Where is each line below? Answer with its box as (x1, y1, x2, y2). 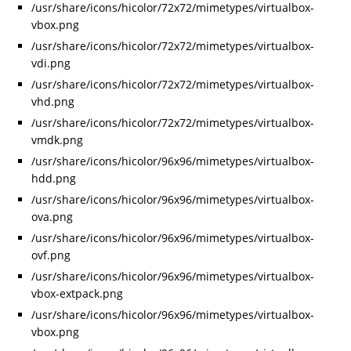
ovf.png (31, 248, 71, 263)
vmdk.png (31, 132, 83, 148)
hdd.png (31, 171, 76, 186)
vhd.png (31, 94, 74, 110)
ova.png (31, 209, 73, 225)
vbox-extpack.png (31, 286, 123, 302)
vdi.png (31, 56, 71, 71)
